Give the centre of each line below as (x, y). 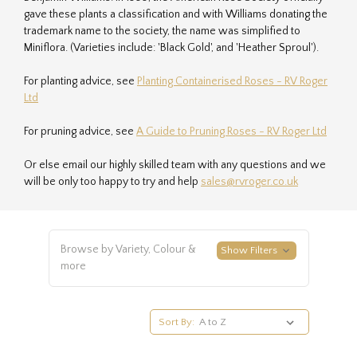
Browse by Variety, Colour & (128, 249)
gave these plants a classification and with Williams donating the (176, 14)
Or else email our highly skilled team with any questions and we (175, 165)
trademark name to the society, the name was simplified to (162, 31)
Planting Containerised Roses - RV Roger (232, 81)
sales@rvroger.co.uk (249, 182)
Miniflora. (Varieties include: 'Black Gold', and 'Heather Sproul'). (171, 48)
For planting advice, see (80, 81)
